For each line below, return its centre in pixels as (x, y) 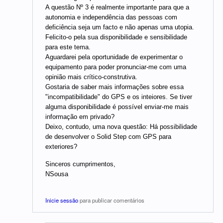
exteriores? (61, 146)
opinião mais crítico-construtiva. (91, 77)
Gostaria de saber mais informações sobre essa (114, 87)
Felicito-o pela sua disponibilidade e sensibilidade (116, 37)
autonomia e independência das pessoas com (111, 17)
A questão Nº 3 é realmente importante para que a (117, 7)
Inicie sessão (62, 200)
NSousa (57, 174)
